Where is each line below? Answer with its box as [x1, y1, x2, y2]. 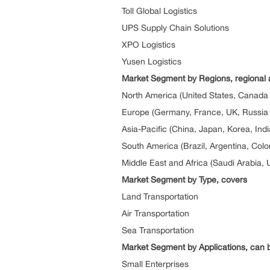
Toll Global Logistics [122, 6, 197, 16]
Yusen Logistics [122, 57, 181, 66]
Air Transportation [122, 209, 189, 218]
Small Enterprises [122, 259, 189, 269]
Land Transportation [122, 192, 198, 201]
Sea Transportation [122, 225, 194, 235]
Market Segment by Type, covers [122, 175, 247, 184]
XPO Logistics [122, 40, 175, 49]
